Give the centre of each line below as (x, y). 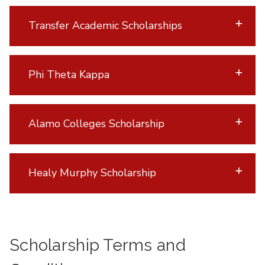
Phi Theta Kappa (69, 75)
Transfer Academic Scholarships (105, 26)
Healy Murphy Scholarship (92, 173)
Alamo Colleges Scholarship (96, 124)
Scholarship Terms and (98, 245)
